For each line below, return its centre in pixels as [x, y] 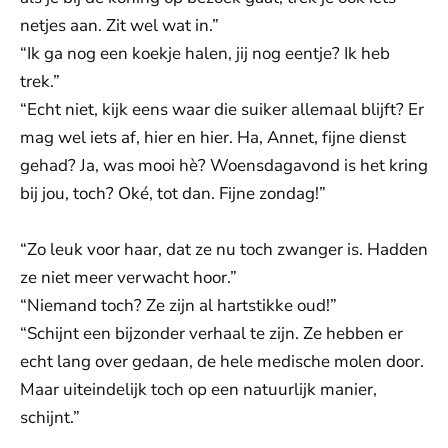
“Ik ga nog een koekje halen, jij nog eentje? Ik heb [205, 53]
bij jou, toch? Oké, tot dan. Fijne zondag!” [173, 193]
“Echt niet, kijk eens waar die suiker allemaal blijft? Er [222, 109]
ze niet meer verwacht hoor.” [128, 277]
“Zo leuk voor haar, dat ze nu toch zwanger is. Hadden [224, 249]
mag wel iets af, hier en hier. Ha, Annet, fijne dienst [213, 137]
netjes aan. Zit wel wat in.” [119, 25]
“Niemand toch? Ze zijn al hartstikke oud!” [178, 305]
